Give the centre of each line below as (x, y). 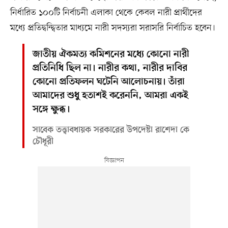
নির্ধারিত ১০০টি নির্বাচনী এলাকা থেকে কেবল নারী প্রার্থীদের (106, 12)
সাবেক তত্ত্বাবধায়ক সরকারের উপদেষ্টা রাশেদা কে (111, 130)
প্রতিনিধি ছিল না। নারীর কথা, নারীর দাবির (110, 68)
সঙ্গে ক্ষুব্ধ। (51, 109)
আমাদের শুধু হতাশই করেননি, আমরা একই (110, 96)
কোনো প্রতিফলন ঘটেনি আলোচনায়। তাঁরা (108, 82)
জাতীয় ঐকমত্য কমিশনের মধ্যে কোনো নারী (111, 54)
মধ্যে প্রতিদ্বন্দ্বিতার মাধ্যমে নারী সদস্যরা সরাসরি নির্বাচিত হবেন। (112, 28)
